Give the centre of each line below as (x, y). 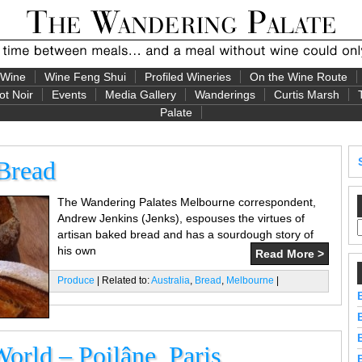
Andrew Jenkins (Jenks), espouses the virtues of (181, 218)
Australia (170, 280)
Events (69, 95)
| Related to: (123, 280)
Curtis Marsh (307, 95)
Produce (76, 280)
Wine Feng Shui (85, 77)
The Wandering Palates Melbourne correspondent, (187, 202)
